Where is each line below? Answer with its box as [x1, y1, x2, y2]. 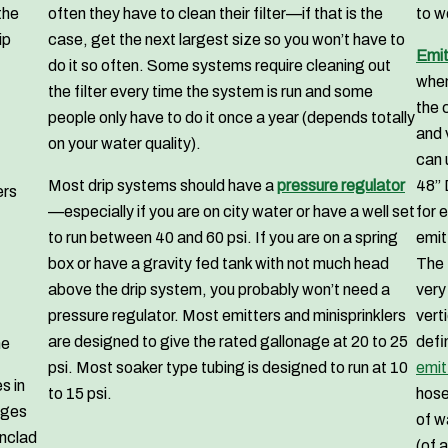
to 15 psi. [48, 385, 112, 403]
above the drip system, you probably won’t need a [48, 281, 390, 299]
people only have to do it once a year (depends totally [48, 109, 415, 127]
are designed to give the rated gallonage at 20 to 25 [48, 333, 408, 351]
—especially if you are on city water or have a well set [48, 203, 415, 221]
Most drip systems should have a [48, 177, 277, 195]
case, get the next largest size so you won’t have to [48, 31, 405, 49]
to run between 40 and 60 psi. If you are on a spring [48, 229, 398, 247]
